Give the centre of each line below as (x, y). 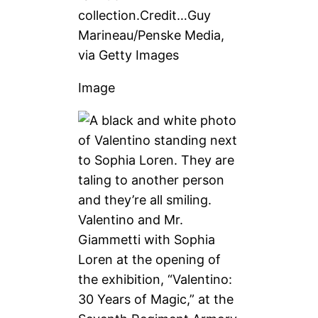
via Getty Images (129, 55)
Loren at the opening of (150, 259)
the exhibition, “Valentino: (155, 279)
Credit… (164, 15)
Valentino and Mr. (131, 219)
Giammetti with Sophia (147, 239)
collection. (109, 15)
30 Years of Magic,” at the (156, 299)
